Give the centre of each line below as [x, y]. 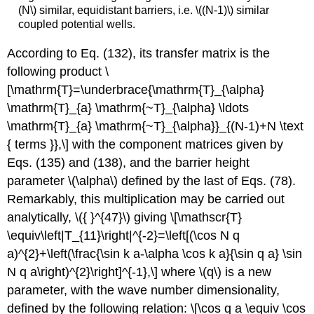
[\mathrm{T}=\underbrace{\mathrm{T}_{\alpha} [136, 89]
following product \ [58, 71]
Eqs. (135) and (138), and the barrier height [129, 162]
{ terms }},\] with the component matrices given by [145, 144]
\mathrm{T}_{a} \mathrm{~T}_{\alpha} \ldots [128, 108]
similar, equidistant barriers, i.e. [116, 11]
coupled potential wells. [76, 25]
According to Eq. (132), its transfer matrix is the [139, 53]
